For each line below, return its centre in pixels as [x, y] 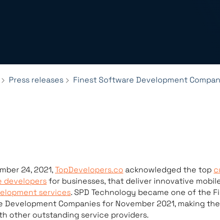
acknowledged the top [168, 170]
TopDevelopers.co [89, 170]
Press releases [36, 80]
